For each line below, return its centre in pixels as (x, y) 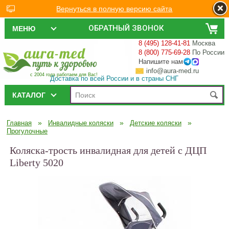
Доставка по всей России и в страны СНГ (114, 78)
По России (209, 52)
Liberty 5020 (36, 163)
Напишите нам (161, 62)
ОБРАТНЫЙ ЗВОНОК (126, 28)
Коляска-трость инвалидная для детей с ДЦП (108, 150)
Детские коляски (155, 123)
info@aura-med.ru (173, 71)
